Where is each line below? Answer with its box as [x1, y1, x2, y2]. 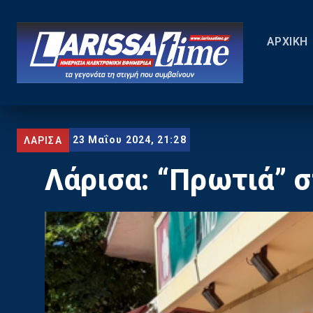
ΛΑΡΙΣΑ [24, 134, 62, 146]
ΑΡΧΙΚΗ [266, 35, 308, 48]
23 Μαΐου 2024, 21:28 [72, 134, 187, 146]
